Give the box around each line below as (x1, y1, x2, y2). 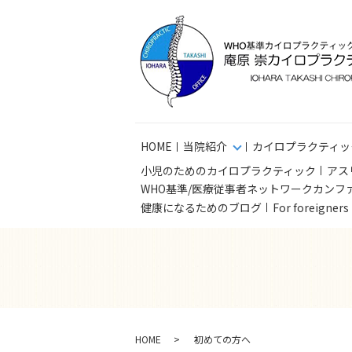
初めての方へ (194, 332, 251, 346)
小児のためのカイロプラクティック (141, 162, 316, 178)
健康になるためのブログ (141, 199, 262, 215)
